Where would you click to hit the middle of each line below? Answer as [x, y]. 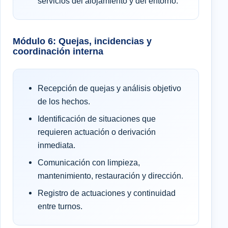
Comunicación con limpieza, [89, 163]
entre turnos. [60, 206]
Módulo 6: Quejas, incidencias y [82, 41]
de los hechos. [64, 102]
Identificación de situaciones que [97, 119]
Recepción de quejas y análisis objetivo [109, 88]
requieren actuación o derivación [97, 132]
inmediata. [56, 145]
